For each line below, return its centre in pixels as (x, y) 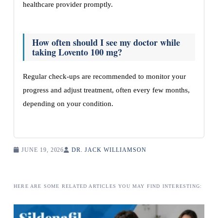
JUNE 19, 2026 (42, 150)
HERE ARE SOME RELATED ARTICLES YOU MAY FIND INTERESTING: (108, 186)
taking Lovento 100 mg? (77, 52)
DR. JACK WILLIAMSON (109, 150)
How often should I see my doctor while (106, 42)
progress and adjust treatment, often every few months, (106, 90)
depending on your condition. (68, 104)
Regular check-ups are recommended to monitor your (104, 76)
